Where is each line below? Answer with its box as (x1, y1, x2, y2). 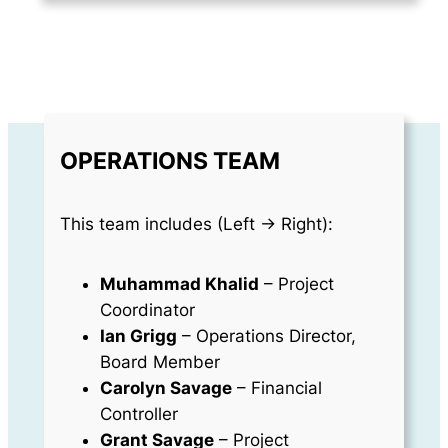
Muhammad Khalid (99, 273, 259, 294)
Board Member (99, 351, 220, 372)
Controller (99, 403, 178, 424)
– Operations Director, (176, 325, 356, 346)
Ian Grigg (99, 325, 177, 346)
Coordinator (99, 299, 195, 320)
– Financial (231, 377, 322, 398)
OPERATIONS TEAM (59, 147, 280, 176)
